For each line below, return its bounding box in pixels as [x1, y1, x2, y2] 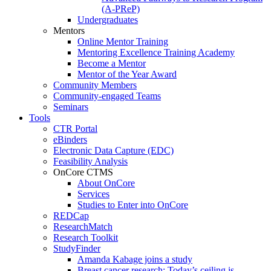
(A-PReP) [102, 4, 140, 15]
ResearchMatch [53, 221, 113, 232]
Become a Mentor [77, 58, 146, 69]
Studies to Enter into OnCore [77, 200, 188, 211]
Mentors [53, 25, 85, 36]
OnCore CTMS [53, 167, 113, 178]
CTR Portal [53, 123, 97, 134]
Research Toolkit [53, 232, 118, 243]
